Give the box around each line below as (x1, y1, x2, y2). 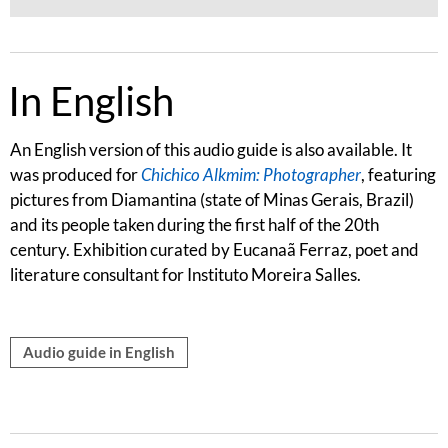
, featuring (361, 164, 436, 186)
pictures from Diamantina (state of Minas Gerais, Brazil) (10, 189, 414, 211)
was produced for (10, 164, 141, 186)
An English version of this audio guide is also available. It (10, 139, 412, 161)
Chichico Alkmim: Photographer (141, 164, 361, 186)
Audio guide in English (23, 343, 175, 362)
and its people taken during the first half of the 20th (10, 214, 379, 236)
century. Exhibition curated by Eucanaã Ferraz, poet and (10, 239, 419, 261)
